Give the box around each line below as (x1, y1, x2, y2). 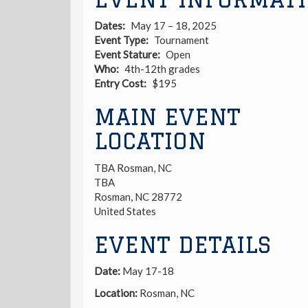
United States (94, 204, 156, 217)
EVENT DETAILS (94, 232, 271, 257)
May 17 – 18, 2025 (130, 19, 217, 32)
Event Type (94, 34, 146, 47)
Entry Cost (94, 77, 144, 90)
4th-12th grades (124, 63, 200, 76)
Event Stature (94, 48, 157, 61)
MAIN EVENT (94, 104, 241, 130)
